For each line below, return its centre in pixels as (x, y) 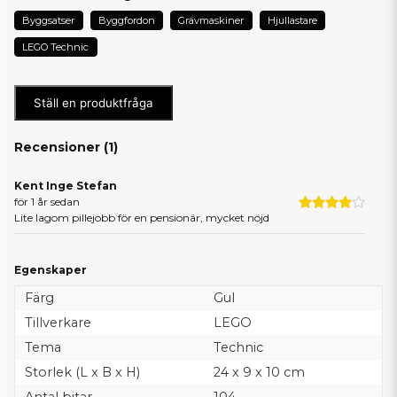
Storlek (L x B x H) (82, 372)
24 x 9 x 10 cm (259, 372)
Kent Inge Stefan (66, 186)
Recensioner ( (61, 147)
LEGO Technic (56, 47)
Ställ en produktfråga (93, 103)
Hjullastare (292, 20)
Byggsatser (49, 20)
